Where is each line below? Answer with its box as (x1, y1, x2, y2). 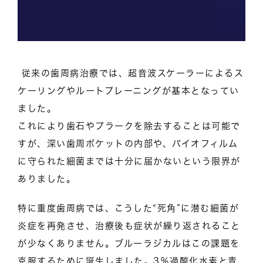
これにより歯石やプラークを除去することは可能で (18, 121, 241, 130)
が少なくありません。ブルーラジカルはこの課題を (18, 238, 240, 248)
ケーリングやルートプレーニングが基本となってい (18, 86, 240, 95)
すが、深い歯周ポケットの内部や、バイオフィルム (18, 139, 238, 148)
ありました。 (18, 174, 76, 183)
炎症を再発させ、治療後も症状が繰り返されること (18, 221, 241, 230)
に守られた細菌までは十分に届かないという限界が (18, 156, 241, 166)
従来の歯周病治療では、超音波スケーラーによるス (18, 68, 244, 77)
